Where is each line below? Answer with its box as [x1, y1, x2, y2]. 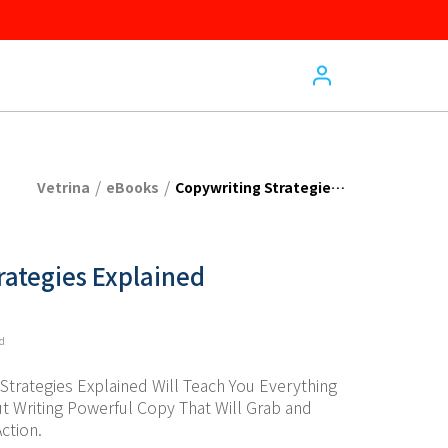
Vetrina [37, 176, 90, 197]
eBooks [106, 176, 159, 197]
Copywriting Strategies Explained [331, 176, 345, 197]
